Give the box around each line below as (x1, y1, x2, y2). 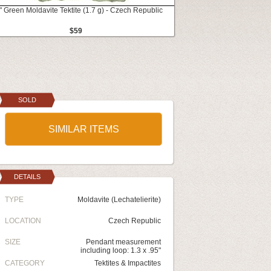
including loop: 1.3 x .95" (80, 246, 161, 255)
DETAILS (13, 173, 41, 180)
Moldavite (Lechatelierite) (77, 195, 161, 204)
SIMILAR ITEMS (48, 123, 119, 134)
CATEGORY (5, 259, 45, 267)
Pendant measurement (86, 238, 161, 246)
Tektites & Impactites (94, 259, 161, 267)
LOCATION (5, 217, 41, 225)
